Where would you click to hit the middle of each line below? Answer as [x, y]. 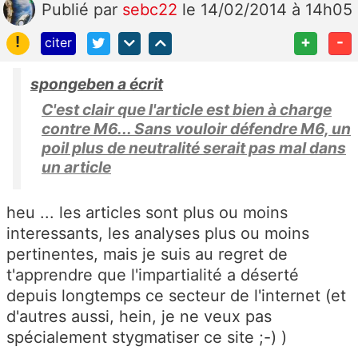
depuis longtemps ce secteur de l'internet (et [176, 296]
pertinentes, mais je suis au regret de [147, 254]
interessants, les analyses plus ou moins [158, 233]
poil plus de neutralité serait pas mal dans [194, 148]
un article [76, 167]
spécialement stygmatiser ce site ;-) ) [147, 337]
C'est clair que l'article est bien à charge [187, 109]
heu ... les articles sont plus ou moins [147, 213]
